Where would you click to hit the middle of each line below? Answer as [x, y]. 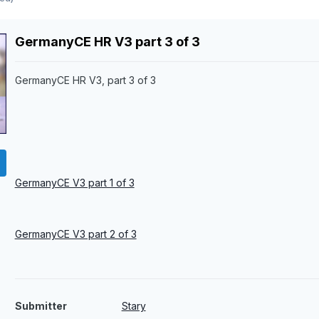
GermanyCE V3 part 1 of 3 [74, 183]
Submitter [41, 306]
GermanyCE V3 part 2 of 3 [75, 234]
